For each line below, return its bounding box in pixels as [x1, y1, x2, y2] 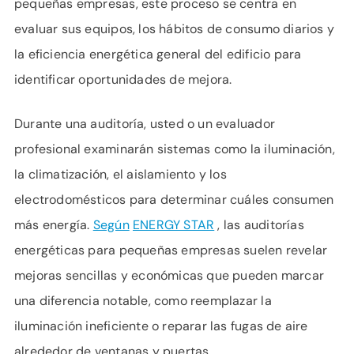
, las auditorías [214, 217, 304, 233]
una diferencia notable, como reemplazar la [14, 292, 272, 309]
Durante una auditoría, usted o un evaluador [14, 115, 275, 132]
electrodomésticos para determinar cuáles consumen [14, 191, 334, 208]
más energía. [14, 217, 93, 233]
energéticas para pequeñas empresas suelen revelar [14, 242, 328, 258]
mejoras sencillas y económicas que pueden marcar [14, 267, 324, 284]
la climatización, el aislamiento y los [14, 166, 227, 183]
